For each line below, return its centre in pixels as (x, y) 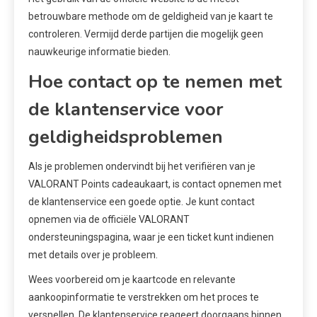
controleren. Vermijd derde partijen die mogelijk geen (146, 34)
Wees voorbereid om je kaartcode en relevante (132, 280)
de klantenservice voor (126, 110)
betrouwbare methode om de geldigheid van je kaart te (151, 17)
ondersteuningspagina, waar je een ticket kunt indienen (151, 237)
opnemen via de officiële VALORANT (109, 220)
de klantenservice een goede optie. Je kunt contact (142, 202)
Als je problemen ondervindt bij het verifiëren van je (142, 167)
